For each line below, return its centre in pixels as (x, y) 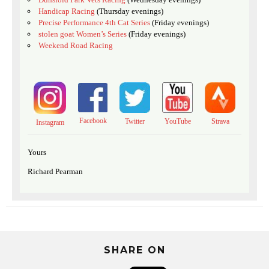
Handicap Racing (68, 11)
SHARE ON (134, 250)
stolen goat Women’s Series (83, 34)
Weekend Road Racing (76, 46)
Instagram (50, 123)
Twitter (135, 122)
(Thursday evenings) (130, 11)
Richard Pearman (55, 172)
